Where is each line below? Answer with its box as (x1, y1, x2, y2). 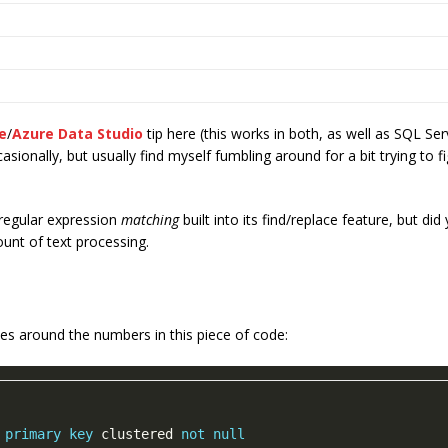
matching (121, 209, 179, 229)
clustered (93, 425, 181, 442)
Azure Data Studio (12, 123, 143, 143)
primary (5, 425, 61, 442)
